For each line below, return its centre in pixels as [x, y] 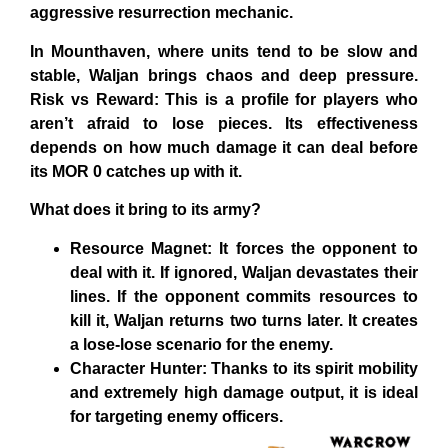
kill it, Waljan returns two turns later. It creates [244, 320]
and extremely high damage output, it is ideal [244, 392]
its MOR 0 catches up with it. [136, 171]
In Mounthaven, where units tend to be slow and [224, 51]
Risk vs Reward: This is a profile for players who [224, 99]
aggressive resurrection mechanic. [161, 13]
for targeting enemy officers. [176, 416]
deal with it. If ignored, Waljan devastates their [244, 272]
